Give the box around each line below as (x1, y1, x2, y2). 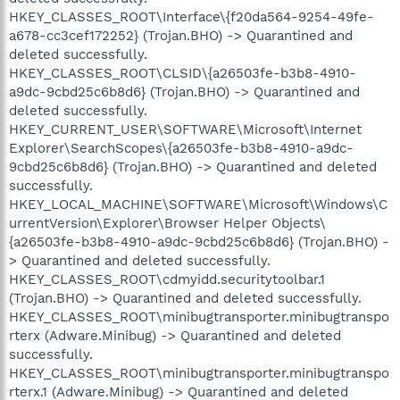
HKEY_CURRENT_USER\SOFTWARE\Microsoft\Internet (9, 121, 362, 137)
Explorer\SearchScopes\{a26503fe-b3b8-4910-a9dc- (9, 139, 354, 156)
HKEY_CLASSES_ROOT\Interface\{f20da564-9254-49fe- (9, 8, 374, 25)
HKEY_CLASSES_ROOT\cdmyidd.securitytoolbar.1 (9, 271, 325, 287)
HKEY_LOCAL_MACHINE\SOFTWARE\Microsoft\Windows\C (9, 196, 387, 212)
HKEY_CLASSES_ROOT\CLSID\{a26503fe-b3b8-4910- (9, 64, 356, 81)
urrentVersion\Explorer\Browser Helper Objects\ (9, 214, 326, 231)
